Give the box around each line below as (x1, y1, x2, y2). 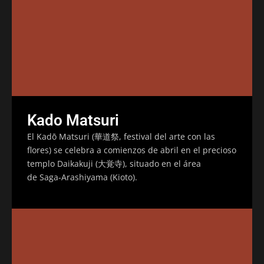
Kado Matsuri (27, 111, 119, 129)
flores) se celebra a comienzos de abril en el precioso (27, 144, 236, 156)
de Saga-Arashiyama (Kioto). (27, 171, 137, 183)
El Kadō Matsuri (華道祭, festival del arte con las (27, 130, 215, 142)
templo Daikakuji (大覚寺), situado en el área (27, 157, 201, 169)
